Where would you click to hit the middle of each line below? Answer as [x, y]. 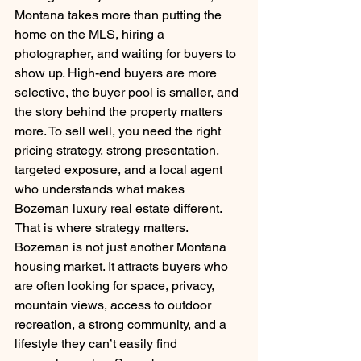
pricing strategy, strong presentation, [118, 151]
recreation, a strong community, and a [122, 325]
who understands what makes [101, 189]
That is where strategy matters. [102, 228]
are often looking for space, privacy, [116, 286]
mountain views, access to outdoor [114, 305]
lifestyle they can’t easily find [98, 344]
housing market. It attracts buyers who [123, 267]
